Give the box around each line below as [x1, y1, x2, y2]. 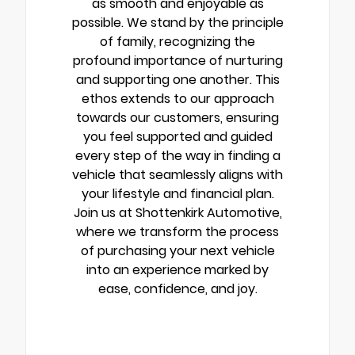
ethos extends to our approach [81, 90, 274, 109]
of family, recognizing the [100, 32, 255, 52]
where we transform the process [76, 223, 279, 242]
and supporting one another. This [75, 71, 280, 90]
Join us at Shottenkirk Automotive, [73, 204, 282, 223]
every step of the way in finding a [74, 147, 281, 166]
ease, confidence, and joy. [97, 280, 258, 299]
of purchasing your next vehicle [80, 242, 275, 261]
